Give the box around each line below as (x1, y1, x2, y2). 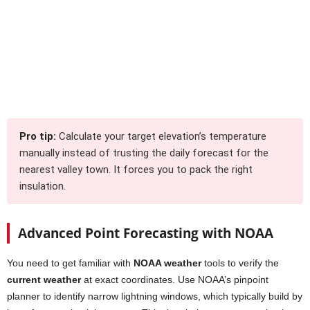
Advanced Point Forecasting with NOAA (18, 224, 273, 242)
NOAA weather (134, 257, 201, 268)
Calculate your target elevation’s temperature (56, 129, 266, 143)
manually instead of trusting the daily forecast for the (19, 146, 268, 159)
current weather (7, 273, 81, 285)
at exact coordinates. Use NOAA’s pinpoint (81, 273, 268, 285)
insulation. (19, 179, 66, 192)
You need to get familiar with (7, 257, 134, 268)
